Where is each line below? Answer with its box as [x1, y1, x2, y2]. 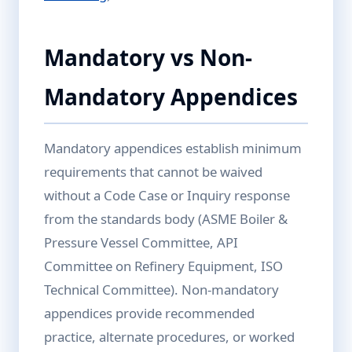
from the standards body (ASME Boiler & [44, 210, 288, 228]
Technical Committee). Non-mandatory [44, 280, 279, 299]
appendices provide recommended [44, 304, 255, 322]
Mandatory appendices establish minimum [44, 139, 302, 157]
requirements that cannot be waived [44, 163, 262, 181]
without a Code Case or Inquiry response [44, 186, 290, 204]
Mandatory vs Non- [44, 42, 252, 72]
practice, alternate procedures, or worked [44, 328, 295, 346]
